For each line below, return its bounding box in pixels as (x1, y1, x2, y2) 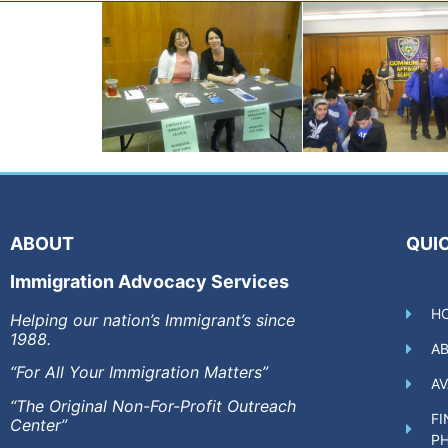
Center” (10, 414, 67, 435)
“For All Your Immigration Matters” (10, 362, 268, 383)
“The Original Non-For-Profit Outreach (10, 395, 296, 416)
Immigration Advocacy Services (10, 271, 289, 292)
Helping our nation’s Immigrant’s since (10, 310, 295, 330)
